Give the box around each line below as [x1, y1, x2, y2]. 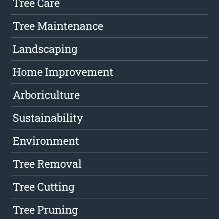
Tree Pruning [13, 202, 78, 217]
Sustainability [13, 110, 84, 125]
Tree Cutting [13, 179, 75, 194]
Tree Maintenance [13, 19, 104, 33]
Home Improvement [13, 65, 114, 79]
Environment [13, 133, 80, 148]
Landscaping [13, 42, 78, 56]
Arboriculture [13, 88, 80, 102]
